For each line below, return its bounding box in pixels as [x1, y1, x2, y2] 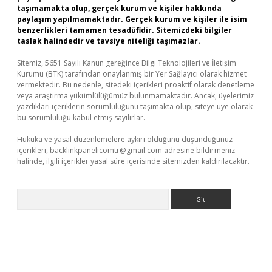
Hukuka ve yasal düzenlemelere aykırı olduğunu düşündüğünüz [17, 134, 233, 144]
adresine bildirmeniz [162, 145, 235, 155]
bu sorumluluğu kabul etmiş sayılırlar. [17, 112, 145, 123]
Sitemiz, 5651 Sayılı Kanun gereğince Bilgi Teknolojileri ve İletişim [17, 58, 236, 68]
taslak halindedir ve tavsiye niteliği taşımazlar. [17, 36, 200, 46]
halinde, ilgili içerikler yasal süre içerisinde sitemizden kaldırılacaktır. [17, 156, 250, 166]
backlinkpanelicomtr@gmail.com [50, 145, 162, 155]
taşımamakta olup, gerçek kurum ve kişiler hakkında [17, 3, 222, 13]
